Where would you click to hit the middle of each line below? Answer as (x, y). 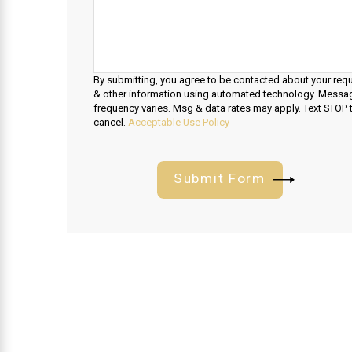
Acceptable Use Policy (179, 122)
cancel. (111, 122)
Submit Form (219, 178)
